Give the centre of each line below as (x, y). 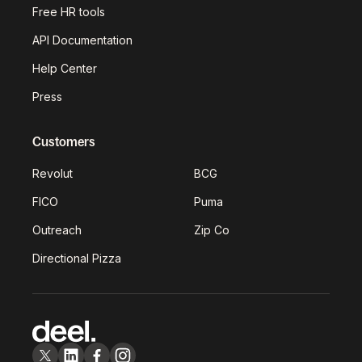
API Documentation (82, 40)
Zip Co (212, 229)
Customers (64, 141)
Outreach (57, 229)
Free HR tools (69, 11)
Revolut (53, 173)
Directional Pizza (77, 258)
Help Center (65, 68)
